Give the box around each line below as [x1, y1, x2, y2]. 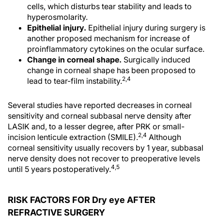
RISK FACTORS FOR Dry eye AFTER [8, 195, 155, 205]
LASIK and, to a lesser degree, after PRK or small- [8, 122, 185, 131]
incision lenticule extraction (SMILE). [8, 132, 138, 142]
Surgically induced [122, 55, 190, 64]
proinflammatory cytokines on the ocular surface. [27, 44, 204, 54]
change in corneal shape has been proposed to [27, 65, 196, 75]
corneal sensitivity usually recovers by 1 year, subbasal [8, 143, 203, 153]
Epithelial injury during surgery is [86, 23, 205, 32]
